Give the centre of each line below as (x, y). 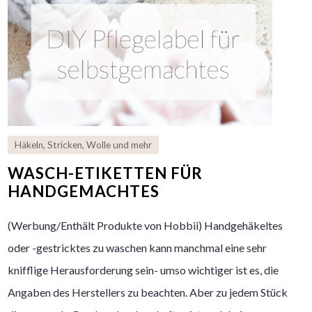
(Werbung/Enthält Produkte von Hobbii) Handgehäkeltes (146, 226)
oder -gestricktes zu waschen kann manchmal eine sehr (138, 248)
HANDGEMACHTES (84, 192)
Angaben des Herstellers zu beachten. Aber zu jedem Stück (148, 292)
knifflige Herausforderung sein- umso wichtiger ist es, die (143, 270)
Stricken (65, 145)
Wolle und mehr (119, 145)
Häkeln (29, 145)
